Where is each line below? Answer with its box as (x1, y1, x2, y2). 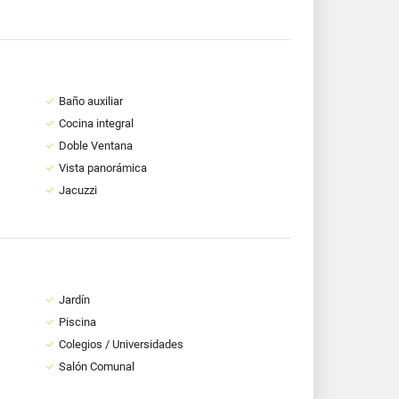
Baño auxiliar (58, 94, 123, 108)
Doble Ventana (58, 139, 133, 152)
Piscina (58, 315, 96, 329)
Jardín (58, 293, 90, 306)
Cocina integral (58, 117, 134, 130)
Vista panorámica (58, 161, 147, 175)
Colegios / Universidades (58, 338, 183, 351)
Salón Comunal (58, 360, 134, 373)
